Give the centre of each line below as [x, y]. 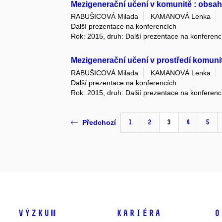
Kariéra [138, 213]
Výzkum [37, 213]
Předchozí [99, 123]
